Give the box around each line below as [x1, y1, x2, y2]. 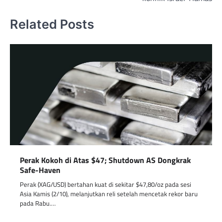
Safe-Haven [20, 164, 60, 176]
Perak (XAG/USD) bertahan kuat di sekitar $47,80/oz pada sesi [20, 179, 191, 190]
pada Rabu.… [20, 198, 55, 209]
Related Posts [10, 16, 94, 32]
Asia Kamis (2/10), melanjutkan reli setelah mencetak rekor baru [20, 189, 198, 199]
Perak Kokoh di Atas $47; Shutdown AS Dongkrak [20, 154, 191, 166]
